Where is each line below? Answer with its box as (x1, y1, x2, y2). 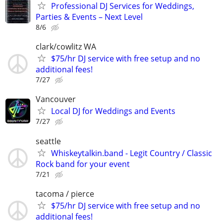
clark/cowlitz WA (36, 41, 96, 53)
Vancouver (36, 94, 76, 105)
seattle (36, 135, 61, 147)
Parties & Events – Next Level (36, 11, 143, 22)
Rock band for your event (36, 158, 130, 169)
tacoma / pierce (36, 188, 94, 199)
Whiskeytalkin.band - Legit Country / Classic (51, 147, 212, 159)
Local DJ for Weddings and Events (51, 106, 175, 117)
